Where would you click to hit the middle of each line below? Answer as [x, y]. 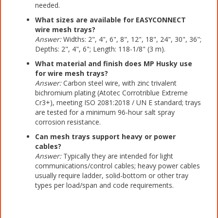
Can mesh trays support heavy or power [105, 136]
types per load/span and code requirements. [104, 185]
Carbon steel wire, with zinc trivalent [119, 83]
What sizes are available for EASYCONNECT [110, 19]
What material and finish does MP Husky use [114, 63]
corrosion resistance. [68, 122]
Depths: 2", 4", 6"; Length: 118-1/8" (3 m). [100, 49]
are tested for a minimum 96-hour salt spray [105, 112]
